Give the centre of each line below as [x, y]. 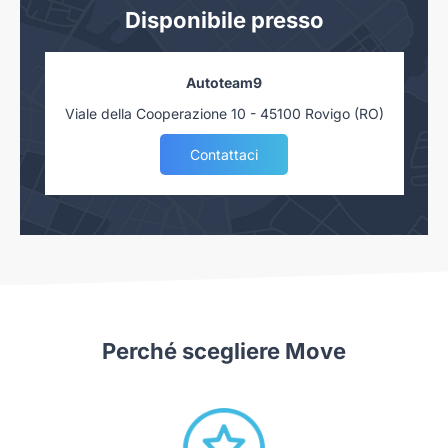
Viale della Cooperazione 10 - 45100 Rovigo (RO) [224, 113]
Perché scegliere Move [224, 350]
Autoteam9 [224, 82]
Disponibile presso [224, 19]
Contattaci [224, 154]
